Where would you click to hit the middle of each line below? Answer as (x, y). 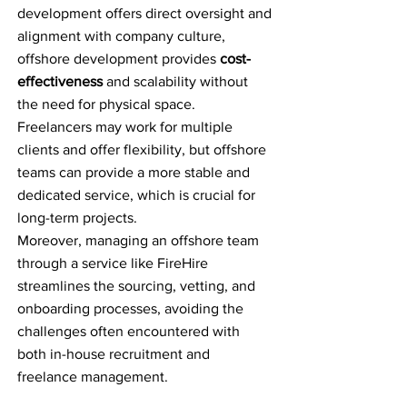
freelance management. (93, 377)
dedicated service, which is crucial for (136, 195)
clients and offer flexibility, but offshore (142, 149)
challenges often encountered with (129, 331)
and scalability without (175, 81)
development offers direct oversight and (144, 13)
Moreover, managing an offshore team (138, 240)
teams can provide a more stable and (134, 172)
